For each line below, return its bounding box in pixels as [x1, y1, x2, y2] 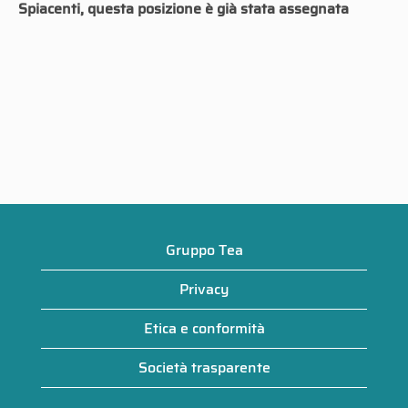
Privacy [178, 278, 229, 301]
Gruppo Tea [165, 239, 243, 261]
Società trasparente [138, 356, 270, 379]
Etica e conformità [143, 317, 265, 340]
